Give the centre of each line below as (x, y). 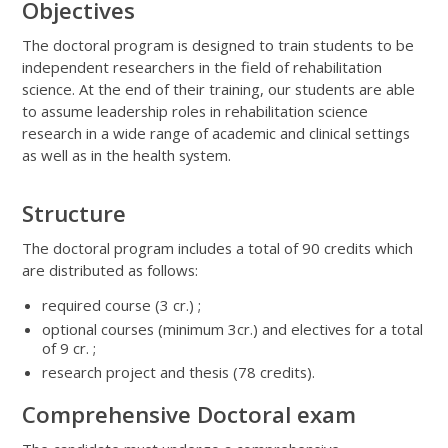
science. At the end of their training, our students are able (219, 88)
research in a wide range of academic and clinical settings (216, 132)
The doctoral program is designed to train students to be (218, 44)
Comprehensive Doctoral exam (189, 414)
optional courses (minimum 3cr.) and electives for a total (233, 328)
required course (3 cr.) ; (122, 304)
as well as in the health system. (127, 154)
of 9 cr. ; (69, 347)
